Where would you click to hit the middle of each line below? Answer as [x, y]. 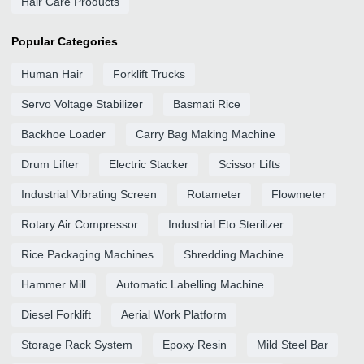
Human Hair [52, 74]
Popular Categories [65, 41]
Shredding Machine [234, 254]
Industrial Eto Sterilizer [226, 224]
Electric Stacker [149, 164]
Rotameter [214, 194]
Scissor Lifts [249, 164]
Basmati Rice [207, 104]
